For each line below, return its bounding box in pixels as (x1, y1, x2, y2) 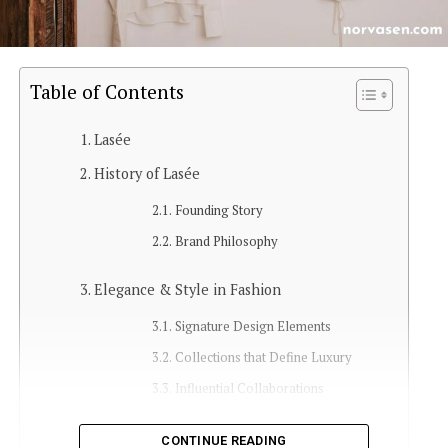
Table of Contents (29, 79, 184, 105)
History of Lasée (93, 164, 200, 184)
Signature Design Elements (175, 318, 332, 336)
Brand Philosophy (175, 233, 279, 251)
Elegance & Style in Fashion (93, 280, 281, 300)
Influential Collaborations (175, 380, 325, 398)
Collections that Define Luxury (175, 349, 353, 367)
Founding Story (175, 202, 264, 220)
